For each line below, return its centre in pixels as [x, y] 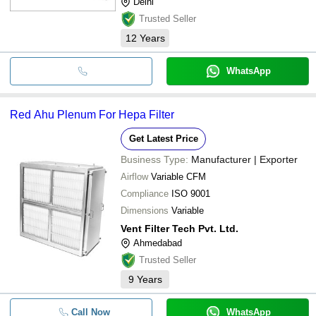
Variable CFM [178, 176]
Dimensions [145, 210]
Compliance [145, 193]
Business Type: [154, 159]
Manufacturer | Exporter [244, 159]
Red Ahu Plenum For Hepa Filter [92, 114]
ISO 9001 [191, 193]
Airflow [134, 176]
